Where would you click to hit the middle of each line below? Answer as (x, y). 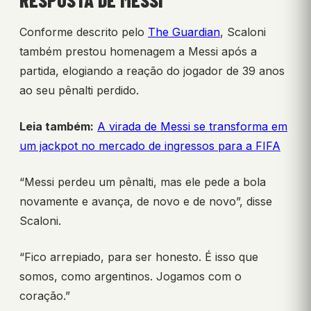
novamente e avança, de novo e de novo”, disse (146, 202)
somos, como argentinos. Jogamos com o (131, 277)
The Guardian (184, 32)
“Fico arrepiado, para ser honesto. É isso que (139, 257)
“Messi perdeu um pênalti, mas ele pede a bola (143, 182)
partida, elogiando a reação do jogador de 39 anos (152, 71)
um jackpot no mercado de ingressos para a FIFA (150, 146)
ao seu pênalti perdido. (79, 91)
